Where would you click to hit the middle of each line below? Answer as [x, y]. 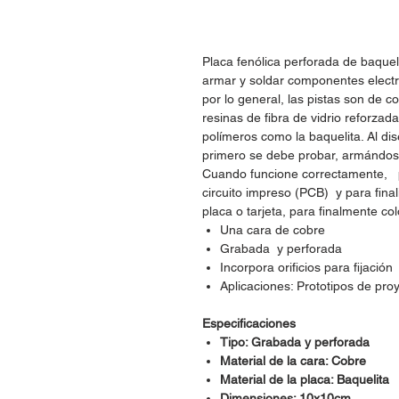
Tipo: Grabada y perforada [295, 342]
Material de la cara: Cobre [293, 360]
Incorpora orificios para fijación [306, 267]
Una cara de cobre [273, 229]
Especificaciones [249, 323]
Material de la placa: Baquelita [305, 379]
